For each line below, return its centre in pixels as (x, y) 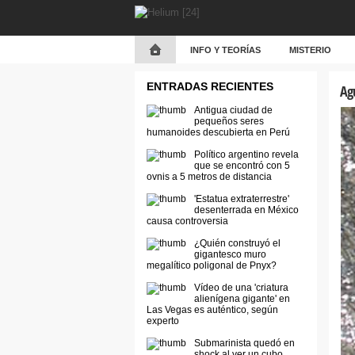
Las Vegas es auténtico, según (212, 310)
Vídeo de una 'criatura (241, 288)
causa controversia (187, 221)
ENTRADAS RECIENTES (210, 86)
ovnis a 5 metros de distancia (209, 177)
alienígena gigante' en (242, 299)
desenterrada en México (246, 210)
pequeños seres (229, 121)
